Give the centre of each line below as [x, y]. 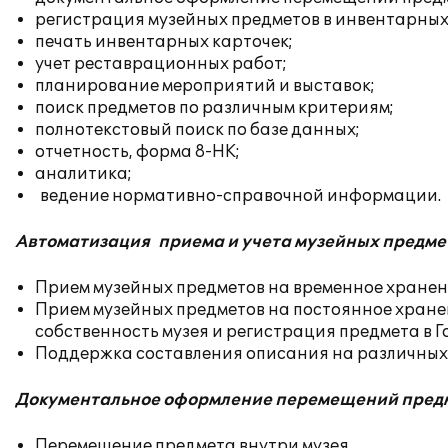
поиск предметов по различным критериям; [214, 108]
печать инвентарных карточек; [164, 42]
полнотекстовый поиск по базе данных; [197, 130]
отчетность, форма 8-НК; [137, 152]
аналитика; [83, 174]
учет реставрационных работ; [161, 64]
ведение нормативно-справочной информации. [238, 196]
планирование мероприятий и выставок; [205, 86]
